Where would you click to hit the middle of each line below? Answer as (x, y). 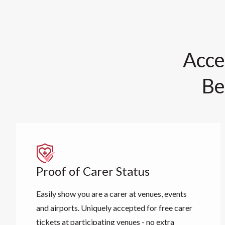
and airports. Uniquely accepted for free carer (114, 208)
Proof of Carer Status (93, 171)
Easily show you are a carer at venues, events (111, 194)
